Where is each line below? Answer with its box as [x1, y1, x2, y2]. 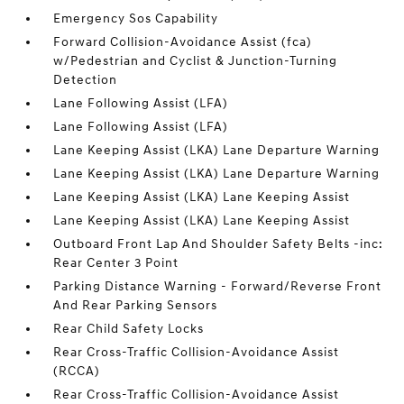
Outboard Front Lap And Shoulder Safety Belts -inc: [53, 236, 384, 252]
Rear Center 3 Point [53, 255, 179, 271]
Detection [53, 72, 118, 87]
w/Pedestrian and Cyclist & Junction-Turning [53, 53, 338, 69]
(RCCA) [53, 363, 101, 379]
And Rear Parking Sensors [53, 298, 218, 313]
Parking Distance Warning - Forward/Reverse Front [53, 279, 382, 294]
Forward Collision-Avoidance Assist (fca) [53, 34, 313, 50]
